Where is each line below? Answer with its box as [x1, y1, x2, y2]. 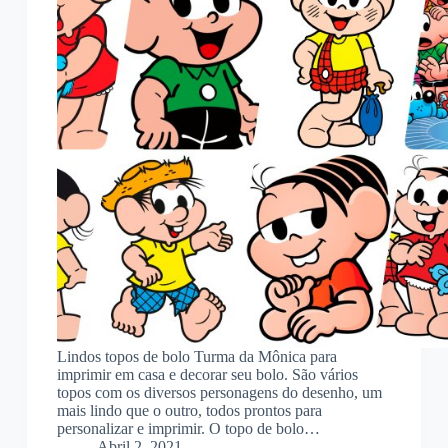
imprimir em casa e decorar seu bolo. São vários [56, 366, 358, 384]
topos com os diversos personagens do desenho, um [56, 384, 382, 402]
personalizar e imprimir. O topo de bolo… [56, 420, 320, 438]
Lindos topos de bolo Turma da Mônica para [56, 348, 337, 366]
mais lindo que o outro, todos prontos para [56, 402, 322, 420]
